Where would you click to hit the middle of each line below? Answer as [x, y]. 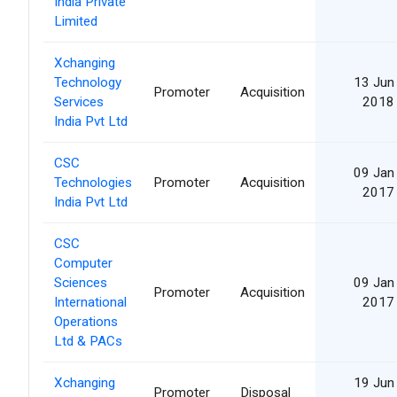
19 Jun [374, 382]
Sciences [81, 282]
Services [79, 101]
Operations [86, 321]
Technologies [93, 182]
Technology [88, 82]
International [90, 302]
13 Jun [374, 82]
